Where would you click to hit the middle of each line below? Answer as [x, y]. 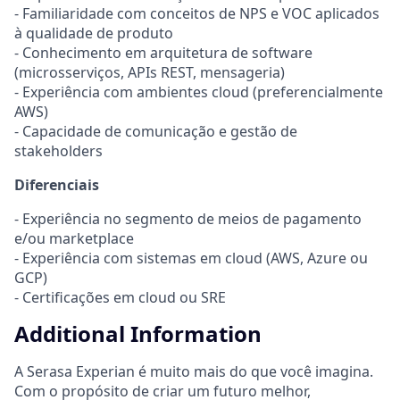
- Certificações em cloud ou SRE [120, 297]
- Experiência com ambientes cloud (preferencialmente [199, 92]
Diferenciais [57, 184]
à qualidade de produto [94, 33]
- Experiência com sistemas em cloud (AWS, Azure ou [191, 258]
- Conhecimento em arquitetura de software [163, 52]
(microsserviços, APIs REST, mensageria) [150, 72]
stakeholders [58, 150]
